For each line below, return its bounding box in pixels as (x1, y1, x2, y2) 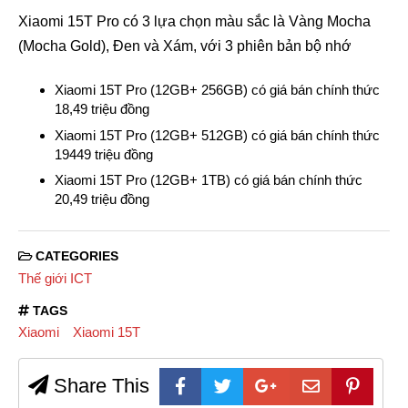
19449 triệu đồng (55, 146, 153, 162)
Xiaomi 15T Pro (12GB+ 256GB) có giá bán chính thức (55, 82, 380, 98)
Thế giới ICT (18, 270, 92, 286)
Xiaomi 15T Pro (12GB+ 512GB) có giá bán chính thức (55, 127, 380, 143)
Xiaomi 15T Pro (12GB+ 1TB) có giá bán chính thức (55, 172, 362, 189)
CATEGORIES (32, 250, 118, 264)
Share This (48, 374, 149, 398)
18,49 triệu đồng (55, 101, 149, 117)
